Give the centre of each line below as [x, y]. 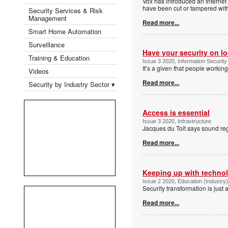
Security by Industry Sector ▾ [72, 84]
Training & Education [59, 58]
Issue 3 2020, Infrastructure [177, 121]
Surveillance [47, 44]
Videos [39, 71]
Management [48, 18]
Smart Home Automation [66, 31]
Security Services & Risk [66, 10]
